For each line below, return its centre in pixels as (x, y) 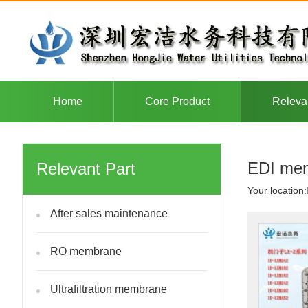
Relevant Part (86, 169)
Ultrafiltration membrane (109, 289)
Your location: (277, 190)
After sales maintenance (109, 213)
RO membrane (86, 251)
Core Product (177, 101)
